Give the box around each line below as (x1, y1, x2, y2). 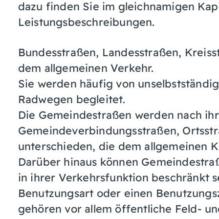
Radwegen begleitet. (18, 92, 126, 106)
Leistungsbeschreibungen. (18, 15, 155, 28)
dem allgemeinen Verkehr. (18, 61, 154, 74)
